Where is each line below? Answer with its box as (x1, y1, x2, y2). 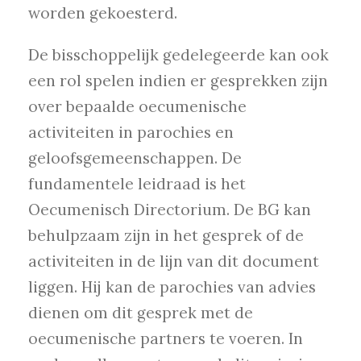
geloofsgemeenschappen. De (28, 148, 242, 168)
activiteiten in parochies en (28, 122, 234, 143)
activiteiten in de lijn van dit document (28, 251, 319, 272)
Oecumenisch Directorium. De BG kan (28, 200, 311, 220)
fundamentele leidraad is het (28, 174, 246, 194)
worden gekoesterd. (28, 3, 177, 23)
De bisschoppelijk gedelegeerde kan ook (28, 45, 329, 65)
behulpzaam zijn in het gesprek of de (28, 226, 304, 246)
